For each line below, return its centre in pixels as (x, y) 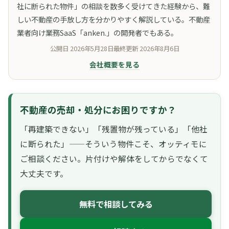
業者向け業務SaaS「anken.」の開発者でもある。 (97, 33)
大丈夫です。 (44, 174)
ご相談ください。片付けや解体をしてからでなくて (114, 159)
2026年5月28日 (91, 49)
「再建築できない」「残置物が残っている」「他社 (114, 129)
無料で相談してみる (116, 204)
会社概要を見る (114, 65)
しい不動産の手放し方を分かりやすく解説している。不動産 (113, 19)
